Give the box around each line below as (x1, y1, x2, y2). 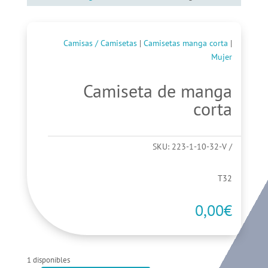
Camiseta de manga (83, 79, 233, 103)
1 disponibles (26, 255, 70, 266)
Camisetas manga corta (144, 38, 229, 49)
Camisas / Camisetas (63, 38, 138, 49)
